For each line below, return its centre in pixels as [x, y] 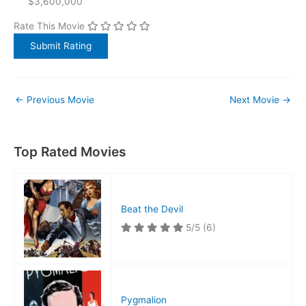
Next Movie [256, 99]
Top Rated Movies [70, 152]
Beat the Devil [152, 209]
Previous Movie [59, 99]
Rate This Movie [49, 26]
